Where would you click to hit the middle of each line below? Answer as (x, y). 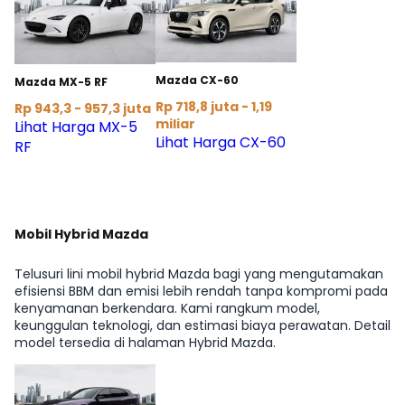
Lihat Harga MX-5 (76, 127)
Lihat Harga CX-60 (221, 143)
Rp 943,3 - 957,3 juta (83, 109)
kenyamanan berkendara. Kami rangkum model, (167, 309)
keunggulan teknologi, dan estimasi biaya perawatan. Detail (202, 326)
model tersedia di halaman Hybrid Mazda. (145, 343)
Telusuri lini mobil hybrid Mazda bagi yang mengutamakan (199, 274)
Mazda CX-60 (197, 80)
